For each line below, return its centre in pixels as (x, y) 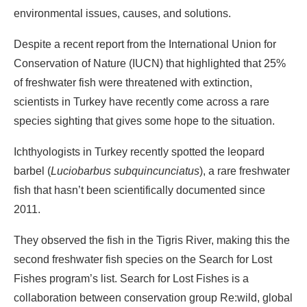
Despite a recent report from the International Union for (145, 44)
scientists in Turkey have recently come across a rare (142, 101)
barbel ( (32, 171)
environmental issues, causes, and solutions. (122, 13)
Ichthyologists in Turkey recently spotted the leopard (139, 151)
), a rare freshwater (245, 171)
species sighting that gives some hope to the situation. (146, 121)
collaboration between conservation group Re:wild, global (153, 297)
